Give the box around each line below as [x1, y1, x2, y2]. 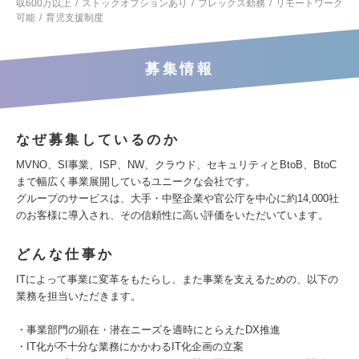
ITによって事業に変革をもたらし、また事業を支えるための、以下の [16, 273, 338, 285]
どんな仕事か [16, 247, 115, 262]
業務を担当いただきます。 [16, 290, 141, 302]
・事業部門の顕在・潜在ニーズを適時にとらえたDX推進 [16, 324, 280, 336]
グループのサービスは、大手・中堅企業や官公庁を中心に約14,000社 [16, 192, 339, 204]
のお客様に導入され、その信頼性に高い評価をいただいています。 [16, 209, 329, 221]
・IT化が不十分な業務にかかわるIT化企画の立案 [16, 341, 244, 353]
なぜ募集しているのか [16, 132, 179, 147]
